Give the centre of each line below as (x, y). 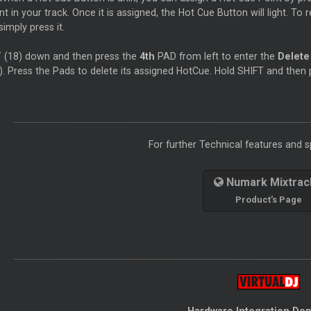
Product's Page (269, 200)
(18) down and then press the (72, 57)
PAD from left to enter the (216, 57)
